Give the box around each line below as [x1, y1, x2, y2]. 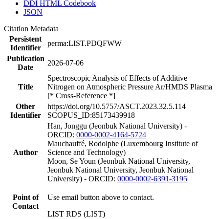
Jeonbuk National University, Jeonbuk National [47, 165, 194, 174]
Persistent [9, 34, 42, 43]
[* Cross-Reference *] [47, 91, 115, 100]
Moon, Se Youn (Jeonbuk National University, [47, 156, 190, 165]
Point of [12, 193, 39, 201]
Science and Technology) [47, 148, 126, 156]
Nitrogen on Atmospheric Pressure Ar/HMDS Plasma [47, 82, 212, 91]
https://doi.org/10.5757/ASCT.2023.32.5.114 [47, 102, 186, 110]
